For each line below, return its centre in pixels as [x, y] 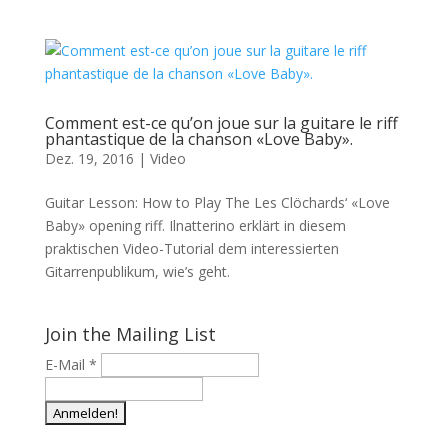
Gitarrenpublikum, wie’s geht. [137, 271]
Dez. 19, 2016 [89, 158]
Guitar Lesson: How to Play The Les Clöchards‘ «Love [217, 202]
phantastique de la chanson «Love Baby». [198, 139]
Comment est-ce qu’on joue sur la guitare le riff [221, 123]
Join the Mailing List [130, 334]
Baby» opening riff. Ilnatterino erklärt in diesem [195, 225]
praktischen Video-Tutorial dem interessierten [191, 248]
